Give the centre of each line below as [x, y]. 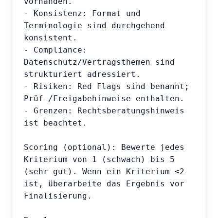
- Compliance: [55, 50]
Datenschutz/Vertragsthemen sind [99, 62]
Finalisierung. [58, 196]
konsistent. [51, 38]
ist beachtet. [55, 123]
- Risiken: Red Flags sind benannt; [107, 87]
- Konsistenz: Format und [82, 14]
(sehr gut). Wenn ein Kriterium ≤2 [104, 172]
